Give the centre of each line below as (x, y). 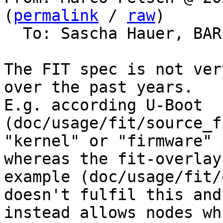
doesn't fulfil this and (113, 195)
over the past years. (99, 87)
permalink (56, 15)
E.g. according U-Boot (103, 105)
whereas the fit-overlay (113, 159)
